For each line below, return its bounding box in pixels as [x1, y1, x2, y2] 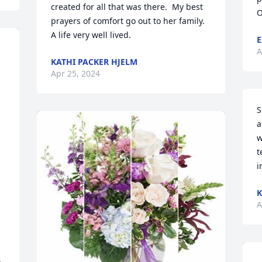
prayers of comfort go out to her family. [51, 15, 205, 26]
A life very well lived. [51, 29, 132, 40]
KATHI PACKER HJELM [51, 56, 138, 67]
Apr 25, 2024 [51, 68, 101, 79]
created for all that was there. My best [51, 1, 204, 12]
